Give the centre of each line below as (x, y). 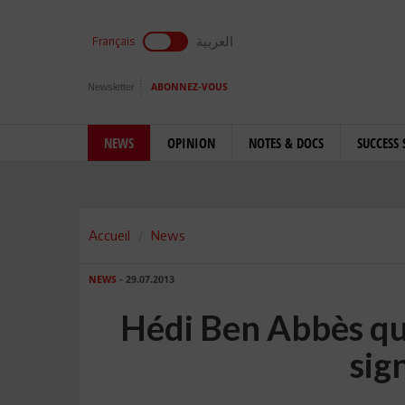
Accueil (109, 235)
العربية (215, 41)
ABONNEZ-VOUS (189, 87)
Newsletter (111, 87)
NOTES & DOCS (286, 143)
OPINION (191, 143)
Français (113, 41)
